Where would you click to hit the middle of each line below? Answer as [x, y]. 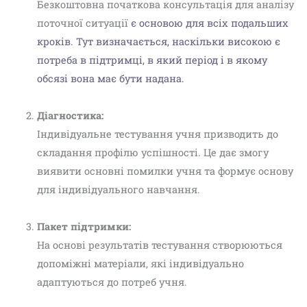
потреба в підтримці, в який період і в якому [152, 60]
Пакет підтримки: [84, 226]
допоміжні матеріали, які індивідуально [140, 263]
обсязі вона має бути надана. [110, 78]
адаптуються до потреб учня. [112, 282]
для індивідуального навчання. [118, 189]
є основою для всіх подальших [208, 23]
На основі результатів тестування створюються [159, 245]
